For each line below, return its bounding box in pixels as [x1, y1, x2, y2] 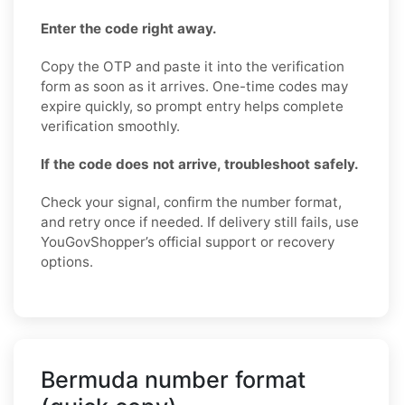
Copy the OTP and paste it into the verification [41, 57, 344, 75]
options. [41, 252, 93, 270]
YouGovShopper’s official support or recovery [41, 232, 334, 250]
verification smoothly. [41, 117, 180, 135]
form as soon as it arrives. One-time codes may [41, 77, 348, 95]
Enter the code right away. [41, 19, 217, 37]
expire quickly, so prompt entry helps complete [41, 97, 344, 115]
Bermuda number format [41, 365, 306, 393]
